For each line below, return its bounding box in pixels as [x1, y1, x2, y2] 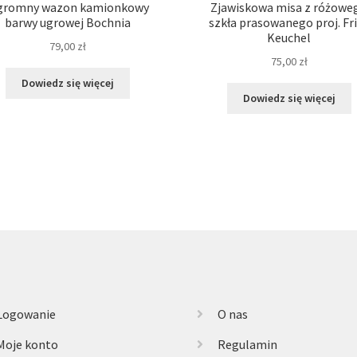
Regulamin [217, 336, 277, 353]
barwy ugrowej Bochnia [5, 14, 131, 31]
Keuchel [267, 29, 312, 46]
